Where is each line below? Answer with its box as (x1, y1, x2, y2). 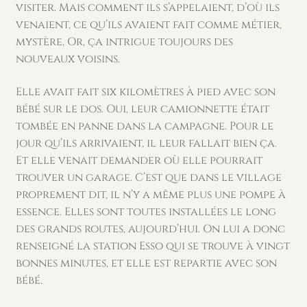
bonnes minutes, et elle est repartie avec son (15, 255, 277, 271)
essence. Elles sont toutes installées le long (15, 204, 276, 219)
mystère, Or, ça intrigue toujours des (15, 34, 233, 50)
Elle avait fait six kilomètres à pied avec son (15, 84, 275, 99)
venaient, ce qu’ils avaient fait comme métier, (15, 17, 282, 33)
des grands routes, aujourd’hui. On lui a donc (15, 221, 285, 236)
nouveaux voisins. (15, 51, 120, 67)
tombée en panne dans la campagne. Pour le (15, 118, 273, 134)
